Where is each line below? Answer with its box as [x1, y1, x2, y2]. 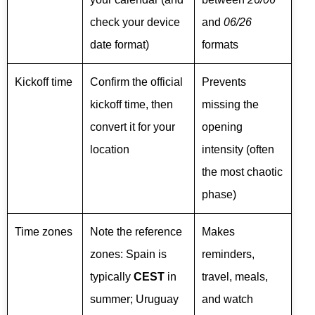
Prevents [202, 76, 246, 88]
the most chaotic [202, 166, 283, 178]
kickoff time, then [90, 98, 173, 110]
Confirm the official [90, 76, 183, 88]
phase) [202, 188, 236, 200]
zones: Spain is [90, 248, 167, 260]
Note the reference [90, 226, 182, 238]
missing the [202, 98, 259, 110]
